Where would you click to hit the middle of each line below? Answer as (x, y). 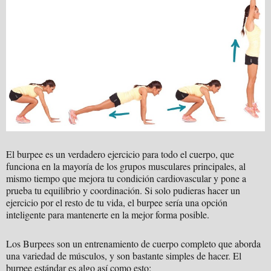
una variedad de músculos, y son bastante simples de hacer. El (124, 256)
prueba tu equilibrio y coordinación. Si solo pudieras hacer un (123, 191)
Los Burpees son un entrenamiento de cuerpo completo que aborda (133, 244)
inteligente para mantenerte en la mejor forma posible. (108, 215)
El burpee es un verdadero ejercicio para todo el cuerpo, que (120, 154)
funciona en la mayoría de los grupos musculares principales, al (126, 166)
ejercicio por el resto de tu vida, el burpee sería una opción (117, 203)
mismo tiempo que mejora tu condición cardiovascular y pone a (126, 178)
